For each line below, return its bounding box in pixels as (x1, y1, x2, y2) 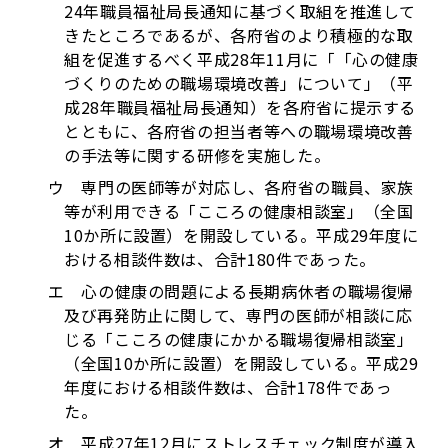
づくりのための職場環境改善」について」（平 (64, 71, 414, 95)
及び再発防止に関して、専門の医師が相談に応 (64, 303, 413, 327)
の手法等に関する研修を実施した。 (64, 143, 331, 167)
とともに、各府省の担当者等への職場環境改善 (64, 119, 414, 143)
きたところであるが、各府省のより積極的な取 (64, 23, 414, 47)
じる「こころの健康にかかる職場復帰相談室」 (64, 327, 414, 351)
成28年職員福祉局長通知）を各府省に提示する (64, 95, 417, 119)
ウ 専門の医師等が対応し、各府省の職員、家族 (48, 175, 415, 199)
